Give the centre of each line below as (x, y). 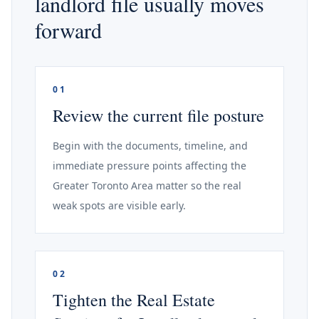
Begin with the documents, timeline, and (150, 146)
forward (68, 30)
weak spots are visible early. (119, 205)
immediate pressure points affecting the (150, 166)
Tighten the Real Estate (134, 300)
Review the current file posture (158, 115)
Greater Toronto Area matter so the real (147, 185)
